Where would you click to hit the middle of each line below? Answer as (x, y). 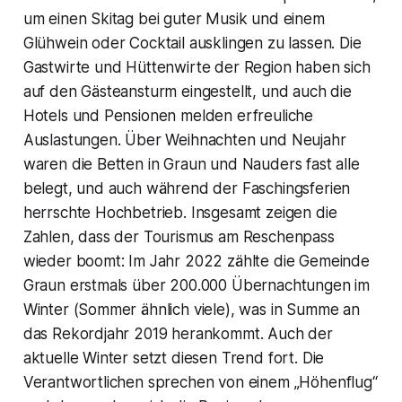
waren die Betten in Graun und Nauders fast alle (191, 164)
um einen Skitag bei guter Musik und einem (174, 18)
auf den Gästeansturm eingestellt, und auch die (187, 91)
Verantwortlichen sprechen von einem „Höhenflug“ (200, 382)
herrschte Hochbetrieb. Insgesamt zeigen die (180, 212)
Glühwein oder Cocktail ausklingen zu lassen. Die (192, 43)
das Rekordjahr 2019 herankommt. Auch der (178, 333)
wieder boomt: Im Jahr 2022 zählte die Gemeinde (196, 261)
